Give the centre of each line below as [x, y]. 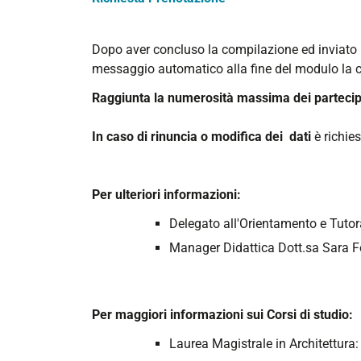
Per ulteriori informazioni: [166, 195]
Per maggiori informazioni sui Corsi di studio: [222, 314]
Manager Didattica [222, 248]
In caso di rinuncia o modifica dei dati [203, 137]
